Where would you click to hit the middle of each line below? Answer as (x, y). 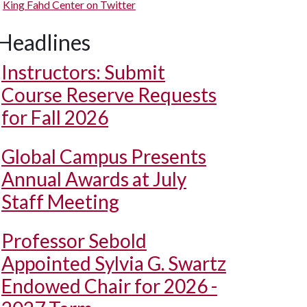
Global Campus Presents (104, 156)
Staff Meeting (60, 201)
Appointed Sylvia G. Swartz (114, 263)
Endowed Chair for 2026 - (109, 286)
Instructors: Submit (83, 72)
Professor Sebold (74, 241)
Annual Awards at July (94, 179)
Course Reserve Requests (109, 95)
